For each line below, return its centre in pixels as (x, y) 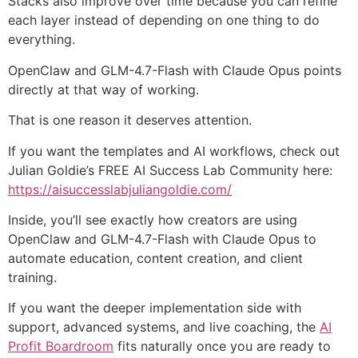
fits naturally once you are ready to (222, 346)
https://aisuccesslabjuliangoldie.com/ (120, 189)
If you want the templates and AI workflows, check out (174, 151)
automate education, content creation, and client (155, 259)
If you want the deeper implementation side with (155, 308)
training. (32, 278)
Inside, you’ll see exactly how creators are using (153, 220)
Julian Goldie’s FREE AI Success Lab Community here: (170, 170)
